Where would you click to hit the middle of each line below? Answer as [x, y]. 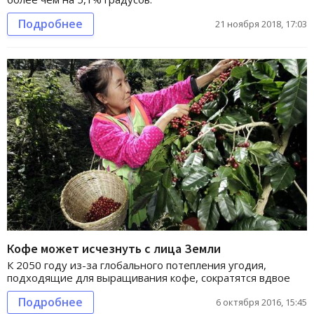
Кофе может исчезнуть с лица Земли [114, 248]
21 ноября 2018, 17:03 [261, 23]
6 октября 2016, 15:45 [261, 302]
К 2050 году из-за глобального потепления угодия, [137, 265]
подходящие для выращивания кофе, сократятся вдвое [149, 277]
